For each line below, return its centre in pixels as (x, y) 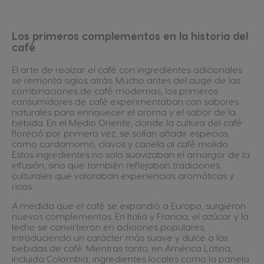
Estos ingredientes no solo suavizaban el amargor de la (131, 154)
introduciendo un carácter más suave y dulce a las (120, 237)
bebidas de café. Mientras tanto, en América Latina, (122, 248)
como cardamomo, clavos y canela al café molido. (121, 144)
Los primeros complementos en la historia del (130, 36)
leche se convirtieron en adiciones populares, (109, 227)
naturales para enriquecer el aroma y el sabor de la (124, 112)
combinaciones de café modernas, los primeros (115, 91)
